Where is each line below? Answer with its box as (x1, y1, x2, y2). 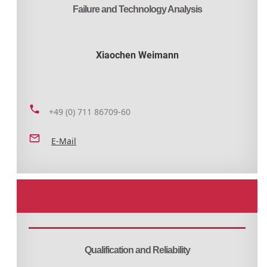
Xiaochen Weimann (95, 49, 179, 61)
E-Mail (51, 135, 76, 147)
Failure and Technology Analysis (72, 4, 202, 14)
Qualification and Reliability (84, 244, 190, 255)
